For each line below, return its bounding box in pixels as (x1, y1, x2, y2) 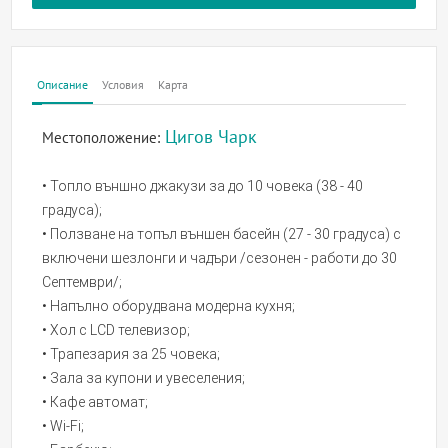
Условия (102, 78, 145, 93)
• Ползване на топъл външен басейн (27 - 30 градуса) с (42, 226, 402, 243)
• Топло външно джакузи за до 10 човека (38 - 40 (42, 178, 364, 195)
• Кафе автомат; (42, 394, 149, 411)
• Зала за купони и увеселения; (42, 370, 246, 387)
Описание (37, 78, 89, 93)
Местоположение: (42, 129, 166, 147)
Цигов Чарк (165, 127, 258, 148)
